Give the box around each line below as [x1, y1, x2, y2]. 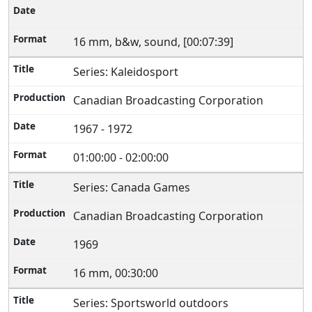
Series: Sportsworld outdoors [73, 295, 232, 311]
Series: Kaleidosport [73, 64, 182, 79]
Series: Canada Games [73, 180, 194, 195]
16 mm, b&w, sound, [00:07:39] [73, 34, 237, 49]
